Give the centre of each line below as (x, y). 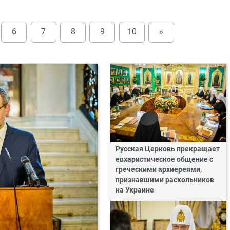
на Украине (135, 190)
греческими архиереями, (159, 170)
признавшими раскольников (165, 180)
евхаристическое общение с (165, 160)
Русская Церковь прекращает (168, 149)
